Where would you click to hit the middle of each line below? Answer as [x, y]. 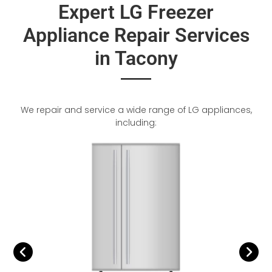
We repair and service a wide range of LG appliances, [136, 110]
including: [136, 123]
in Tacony [136, 58]
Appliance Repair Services [136, 35]
